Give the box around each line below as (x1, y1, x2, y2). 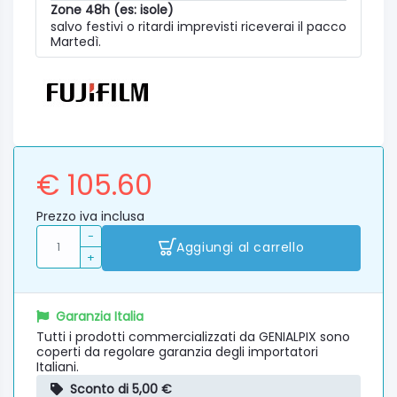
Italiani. (36, 357, 79, 376)
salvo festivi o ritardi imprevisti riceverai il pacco (51, 17, 346, 35)
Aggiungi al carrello (176, 238, 305, 256)
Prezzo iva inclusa (36, 206, 144, 225)
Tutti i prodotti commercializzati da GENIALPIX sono (36, 327, 350, 346)
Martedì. (51, 32, 101, 51)
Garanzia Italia (56, 307, 144, 325)
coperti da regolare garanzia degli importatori (36, 342, 318, 361)
